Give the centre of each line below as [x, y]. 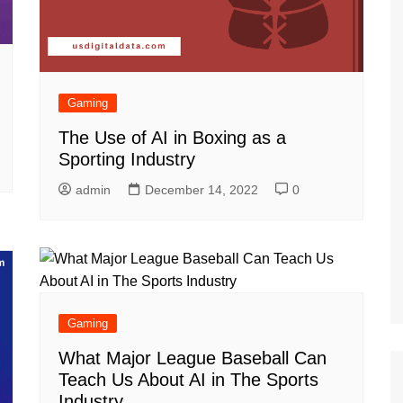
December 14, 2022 [201, 189]
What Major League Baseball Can [193, 358]
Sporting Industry [127, 159]
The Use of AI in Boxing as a [172, 137]
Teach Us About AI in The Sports [188, 379]
